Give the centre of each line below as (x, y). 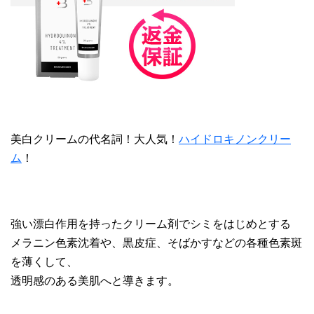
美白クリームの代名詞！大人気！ (95, 139)
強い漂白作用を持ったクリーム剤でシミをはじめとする (151, 224)
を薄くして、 (44, 261)
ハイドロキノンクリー (235, 139)
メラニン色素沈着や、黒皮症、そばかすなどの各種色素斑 (156, 243)
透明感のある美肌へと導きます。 (95, 280)
